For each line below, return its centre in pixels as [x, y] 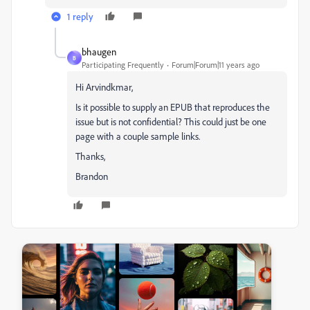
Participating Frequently [123, 65]
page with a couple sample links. [138, 136]
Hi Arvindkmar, [104, 87]
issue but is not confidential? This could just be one [171, 121]
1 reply [80, 16]
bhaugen [99, 52]
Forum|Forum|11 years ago [216, 65]
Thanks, [90, 156]
